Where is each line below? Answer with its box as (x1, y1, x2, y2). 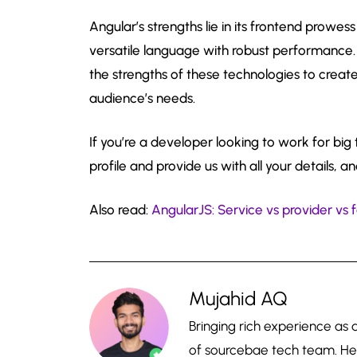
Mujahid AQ (189, 286, 288, 310)
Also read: (89, 201, 151, 218)
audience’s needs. (89, 89, 195, 106)
